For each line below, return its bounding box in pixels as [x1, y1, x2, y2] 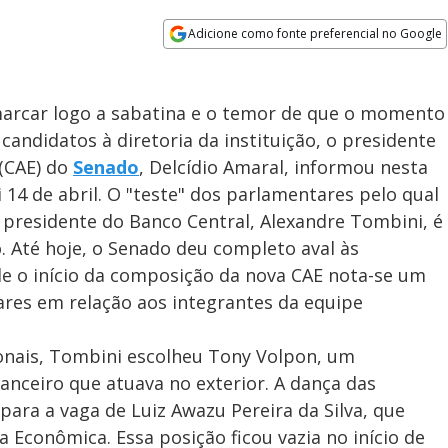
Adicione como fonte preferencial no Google [188, 25, 443, 42]
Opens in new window [163, 50, 327, 72]
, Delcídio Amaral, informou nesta [139, 155, 428, 179]
